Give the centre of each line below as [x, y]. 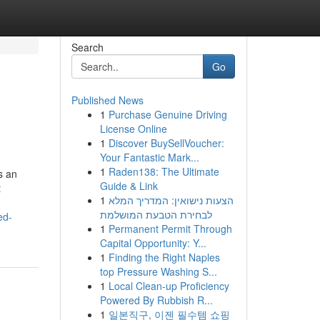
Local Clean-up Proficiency [169, 286]
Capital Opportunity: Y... [153, 243]
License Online [133, 129]
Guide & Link [129, 186]
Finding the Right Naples [164, 257]
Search [87, 47]
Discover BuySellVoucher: [166, 143]
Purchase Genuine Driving [167, 114]
